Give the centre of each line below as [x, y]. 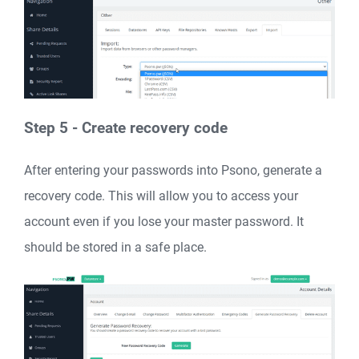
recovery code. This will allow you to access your [161, 196]
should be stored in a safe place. [115, 248]
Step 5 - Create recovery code [126, 128]
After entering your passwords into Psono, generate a [173, 171]
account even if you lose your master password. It [164, 222]
